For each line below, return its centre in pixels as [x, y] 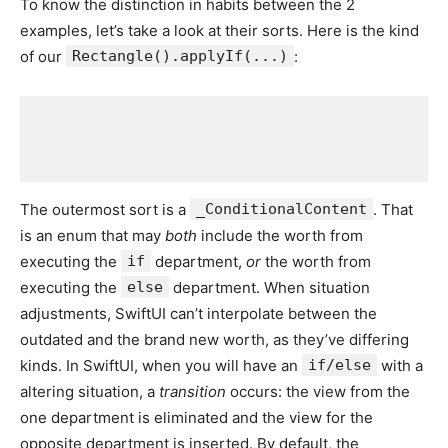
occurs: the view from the [318, 391]
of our [43, 56]
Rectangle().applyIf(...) [180, 55]
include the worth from [280, 235]
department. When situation [269, 287]
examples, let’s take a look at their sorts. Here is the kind [219, 30]
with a [400, 365]
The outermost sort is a [105, 209]
